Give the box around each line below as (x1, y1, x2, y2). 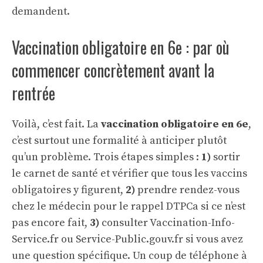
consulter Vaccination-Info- (99, 215, 235, 230)
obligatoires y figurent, (12, 183, 126, 197)
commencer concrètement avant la (12, 58, 214, 82)
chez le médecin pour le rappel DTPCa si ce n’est (12, 199, 245, 213)
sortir (211, 150, 240, 164)
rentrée (12, 80, 55, 105)
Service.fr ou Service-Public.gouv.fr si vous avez (12, 232, 243, 246)
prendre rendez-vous (135, 183, 240, 197)
